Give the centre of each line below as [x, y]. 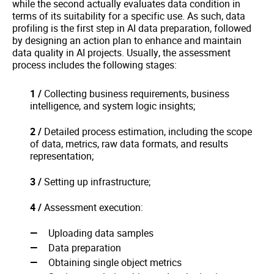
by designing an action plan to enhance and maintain [127, 40]
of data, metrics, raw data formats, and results [129, 143]
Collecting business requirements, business [135, 93]
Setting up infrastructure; [96, 181]
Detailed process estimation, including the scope [147, 131]
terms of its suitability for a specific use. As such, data [129, 16]
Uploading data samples [101, 233]
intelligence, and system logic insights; [113, 106]
